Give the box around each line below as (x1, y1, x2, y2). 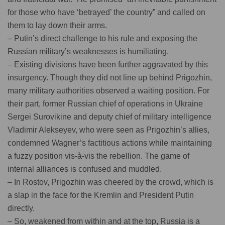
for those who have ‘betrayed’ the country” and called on (8, 8, 205, 17)
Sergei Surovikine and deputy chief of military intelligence (8, 112, 211, 121)
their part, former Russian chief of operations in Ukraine (8, 99, 203, 108)
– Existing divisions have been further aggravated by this (8, 60, 208, 69)
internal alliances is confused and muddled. (8, 164, 162, 173)
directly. (8, 203, 35, 212)
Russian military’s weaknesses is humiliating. (8, 47, 169, 56)
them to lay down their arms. (8, 21, 107, 30)
